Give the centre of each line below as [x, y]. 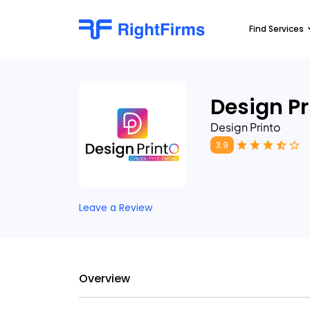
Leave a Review [116, 208]
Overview [104, 279]
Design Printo [245, 127]
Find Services [276, 29]
